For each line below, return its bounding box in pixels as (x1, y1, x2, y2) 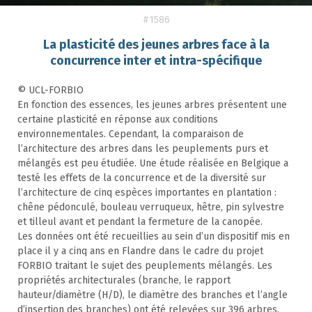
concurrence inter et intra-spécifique (50, 53, 262, 69)
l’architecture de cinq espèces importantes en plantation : (17, 187, 276, 199)
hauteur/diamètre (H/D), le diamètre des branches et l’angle (17, 289, 288, 302)
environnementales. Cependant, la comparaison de (17, 128, 244, 141)
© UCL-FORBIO (17, 84, 84, 97)
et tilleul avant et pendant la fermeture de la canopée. (17, 216, 263, 228)
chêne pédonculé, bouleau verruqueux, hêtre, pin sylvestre (17, 201, 284, 214)
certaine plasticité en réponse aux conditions (17, 114, 218, 126)
